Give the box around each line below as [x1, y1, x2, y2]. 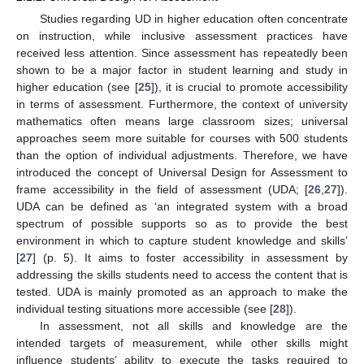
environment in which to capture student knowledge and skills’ [16, 234, 348, 248]
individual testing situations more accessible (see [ [16, 302, 273, 316]
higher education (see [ [16, 80, 138, 94]
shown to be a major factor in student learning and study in [16, 63, 348, 77]
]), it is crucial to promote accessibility [150, 80, 349, 94]
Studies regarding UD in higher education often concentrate [39, 12, 348, 26]
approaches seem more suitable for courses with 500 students [16, 132, 348, 145]
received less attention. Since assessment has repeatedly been [16, 46, 348, 60]
